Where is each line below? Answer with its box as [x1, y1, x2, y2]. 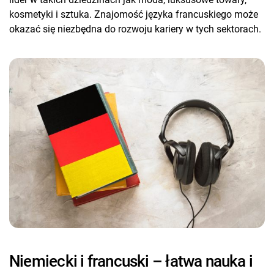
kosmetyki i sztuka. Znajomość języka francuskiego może [9, 8, 258, 20]
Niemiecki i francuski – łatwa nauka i [9, 251, 253, 270]
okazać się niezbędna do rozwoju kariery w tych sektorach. [9, 23, 261, 35]
